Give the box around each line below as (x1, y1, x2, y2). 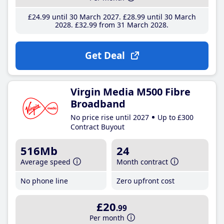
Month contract (116, 156, 168, 166)
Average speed (20, 156, 70, 166)
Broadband (70, 96, 125, 110)
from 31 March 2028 (97, 19, 167, 29)
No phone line (20, 175, 68, 185)
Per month (89, 213, 125, 222)
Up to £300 (157, 112, 193, 122)
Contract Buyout (70, 121, 124, 131)
